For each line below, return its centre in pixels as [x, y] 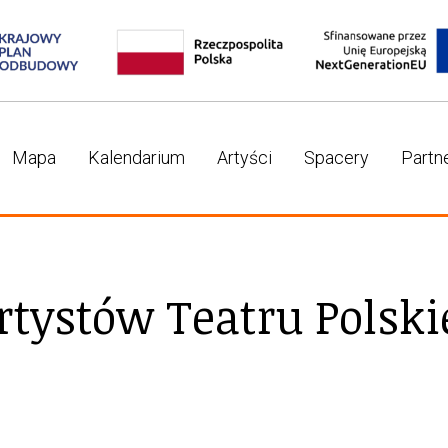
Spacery [337, 158]
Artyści [245, 158]
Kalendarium [137, 158]
